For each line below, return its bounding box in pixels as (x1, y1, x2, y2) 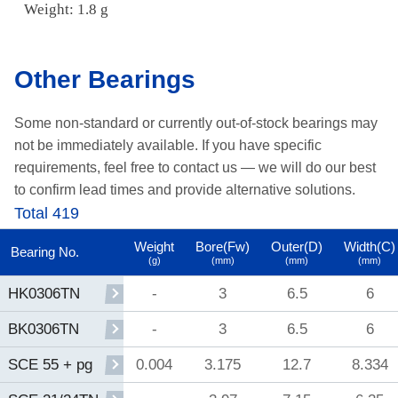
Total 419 (14, 204, 79, 223)
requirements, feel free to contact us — (14, 160, 259, 176)
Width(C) (344, 239, 395, 255)
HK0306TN (7, 285, 80, 303)
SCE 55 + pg (7, 356, 92, 374)
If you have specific (198, 138, 322, 154)
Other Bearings (14, 65, 195, 93)
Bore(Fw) (195, 239, 250, 255)
